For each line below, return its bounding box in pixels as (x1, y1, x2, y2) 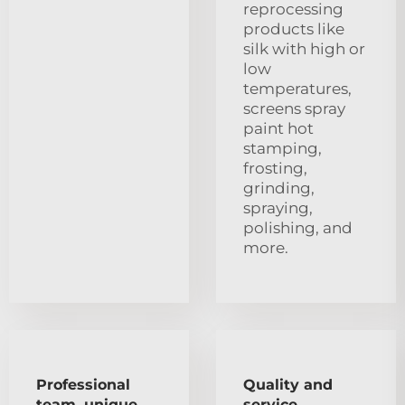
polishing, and (243, 218, 353, 237)
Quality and (243, 375, 333, 393)
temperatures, (243, 79, 352, 98)
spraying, (243, 198, 313, 217)
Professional (36, 375, 130, 393)
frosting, (243, 158, 307, 177)
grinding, (243, 178, 315, 197)
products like (243, 19, 344, 38)
